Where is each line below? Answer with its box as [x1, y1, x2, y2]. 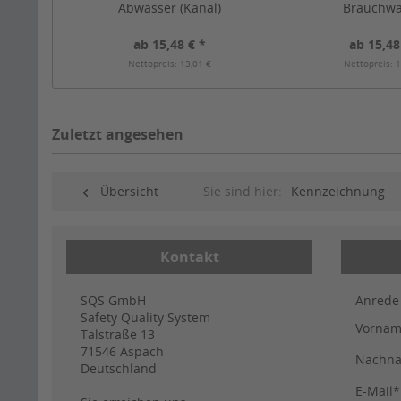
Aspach [120, 343, 164, 361]
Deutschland [81, 360, 157, 378]
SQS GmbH [81, 292, 146, 310]
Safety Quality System [81, 309, 210, 327]
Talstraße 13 [81, 326, 155, 344]
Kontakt [159, 247, 219, 268]
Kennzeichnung [291, 183, 385, 200]
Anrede [355, 292, 399, 310]
